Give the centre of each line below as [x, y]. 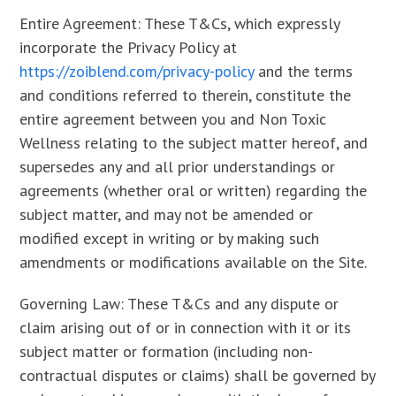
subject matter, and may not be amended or [167, 214]
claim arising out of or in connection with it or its [186, 327]
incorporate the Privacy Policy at [129, 47]
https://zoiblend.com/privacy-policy [137, 71]
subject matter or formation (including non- [167, 351]
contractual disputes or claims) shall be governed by [198, 375]
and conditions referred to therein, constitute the [186, 95]
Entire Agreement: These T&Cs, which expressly [180, 23]
